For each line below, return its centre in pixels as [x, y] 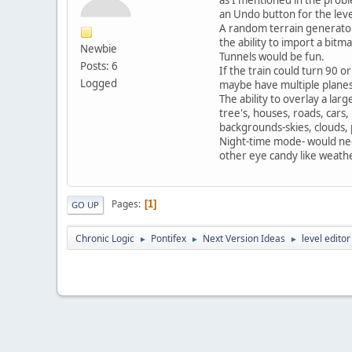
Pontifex [169, 238]
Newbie [99, 48]
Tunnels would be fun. [272, 56]
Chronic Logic [105, 238]
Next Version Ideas [244, 238]
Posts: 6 [99, 66]
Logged [99, 83]
